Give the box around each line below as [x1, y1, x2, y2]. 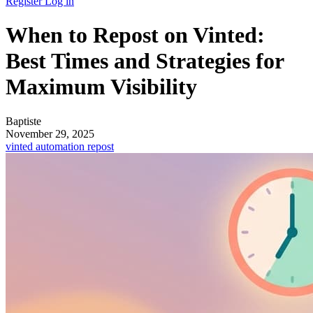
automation [36, 140, 87, 152]
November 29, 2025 [6, 127, 94, 140]
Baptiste [6, 115, 41, 127]
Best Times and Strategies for [6, 48, 284, 74]
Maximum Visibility [6, 74, 197, 100]
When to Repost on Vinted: [6, 22, 265, 48]
